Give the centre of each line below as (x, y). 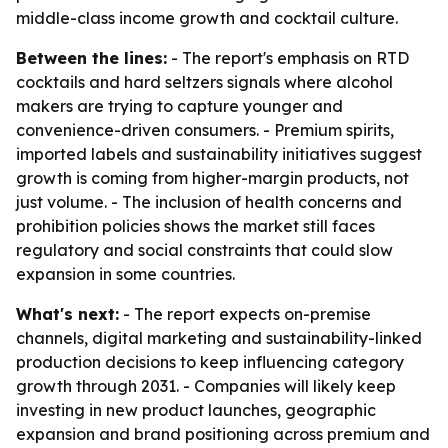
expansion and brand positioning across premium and (223, 434)
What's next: (67, 314)
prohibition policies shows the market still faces (195, 226)
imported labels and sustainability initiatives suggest (219, 154)
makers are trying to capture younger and (179, 106)
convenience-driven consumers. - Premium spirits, (205, 130)
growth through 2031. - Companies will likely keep (206, 386)
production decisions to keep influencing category (210, 362)
